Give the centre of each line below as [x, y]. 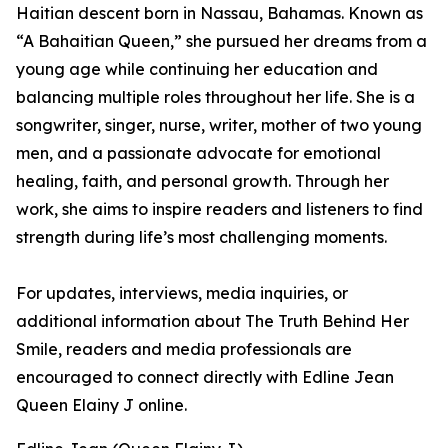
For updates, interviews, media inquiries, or [182, 293]
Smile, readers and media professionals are [184, 349]
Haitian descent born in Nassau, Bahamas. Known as [219, 13]
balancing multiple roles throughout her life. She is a [215, 97]
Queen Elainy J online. [101, 405]
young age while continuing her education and [197, 69]
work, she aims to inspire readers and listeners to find [219, 209]
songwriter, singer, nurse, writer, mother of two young [219, 125]
